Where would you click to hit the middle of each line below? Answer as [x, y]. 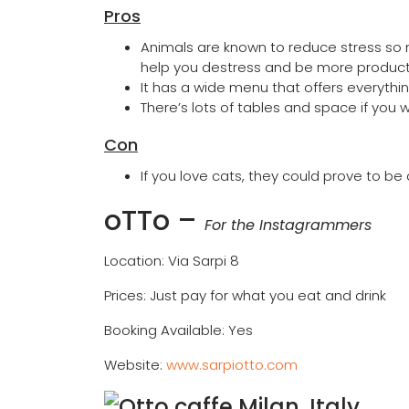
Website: [135, 365]
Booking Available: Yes [178, 330]
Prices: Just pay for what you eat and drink [245, 296]
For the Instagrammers [288, 225]
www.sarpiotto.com [232, 365]
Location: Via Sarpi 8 [172, 261]
